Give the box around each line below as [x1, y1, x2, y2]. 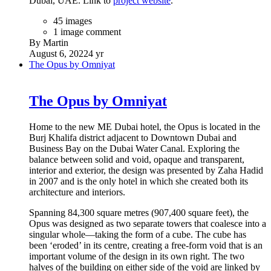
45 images [53, 16, 92, 27]
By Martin [29, 38, 68, 48]
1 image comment [53, 27, 121, 38]
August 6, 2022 [29, 48, 88, 59]
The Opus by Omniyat [29, 59, 115, 70]
